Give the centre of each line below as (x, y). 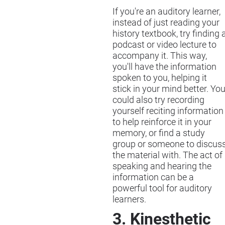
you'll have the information (164, 67)
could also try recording (158, 100)
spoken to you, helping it (160, 78)
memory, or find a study (159, 133)
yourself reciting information (168, 111)
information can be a (153, 177)
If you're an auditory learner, (166, 11)
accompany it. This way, (160, 55)
